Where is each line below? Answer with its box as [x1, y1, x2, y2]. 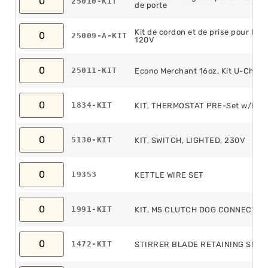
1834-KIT [71, 100, 112, 109]
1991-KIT [71, 204, 112, 214]
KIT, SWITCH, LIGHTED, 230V [135, 135, 245, 145]
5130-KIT [71, 135, 112, 144]
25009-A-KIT [71, 31, 127, 40]
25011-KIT [71, 65, 117, 75]
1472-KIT [71, 239, 112, 248]
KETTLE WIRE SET [135, 170, 204, 179]
